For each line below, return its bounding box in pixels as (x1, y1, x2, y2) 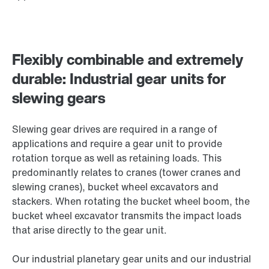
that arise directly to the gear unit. (12, 223, 167, 238)
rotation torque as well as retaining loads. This (12, 151, 222, 166)
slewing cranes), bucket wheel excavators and (12, 180, 219, 195)
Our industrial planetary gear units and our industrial (12, 252, 251, 267)
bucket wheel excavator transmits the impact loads (12, 208, 241, 223)
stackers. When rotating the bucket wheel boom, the (12, 194, 250, 209)
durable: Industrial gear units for (12, 68, 226, 90)
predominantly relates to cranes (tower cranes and (12, 165, 241, 180)
